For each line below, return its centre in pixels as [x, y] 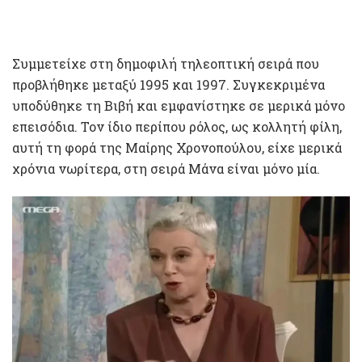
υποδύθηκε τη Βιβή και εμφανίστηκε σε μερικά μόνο [179, 106]
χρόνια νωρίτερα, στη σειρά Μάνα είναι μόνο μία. [166, 169]
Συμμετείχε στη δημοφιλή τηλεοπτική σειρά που [166, 64]
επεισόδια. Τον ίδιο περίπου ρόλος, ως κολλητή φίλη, [177, 127]
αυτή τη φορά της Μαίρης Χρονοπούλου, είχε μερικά [177, 148]
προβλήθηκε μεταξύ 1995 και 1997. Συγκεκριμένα [168, 85]
